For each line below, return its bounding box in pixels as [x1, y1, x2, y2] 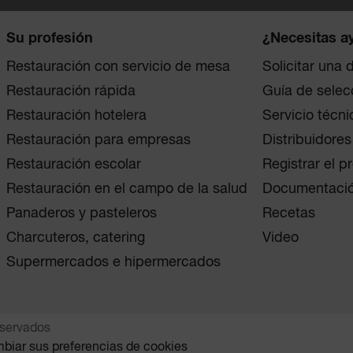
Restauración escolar [6, 158, 142, 173]
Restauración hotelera [6, 109, 147, 124]
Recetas [262, 206, 315, 221]
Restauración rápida [6, 84, 136, 99]
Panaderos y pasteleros [6, 206, 158, 221]
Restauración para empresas [6, 133, 191, 148]
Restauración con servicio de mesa [6, 60, 231, 75]
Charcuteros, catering [6, 231, 146, 246]
